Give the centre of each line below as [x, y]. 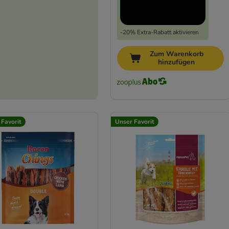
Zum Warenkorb [176, 54]
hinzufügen [177, 62]
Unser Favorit [134, 122]
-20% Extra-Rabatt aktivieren [159, 32]
